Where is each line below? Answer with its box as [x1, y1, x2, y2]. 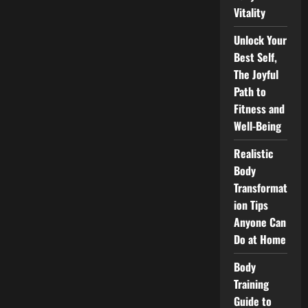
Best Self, [233, 49, 277, 65]
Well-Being [233, 118, 281, 134]
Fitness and [233, 100, 285, 117]
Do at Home [233, 231, 286, 247]
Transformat [233, 179, 287, 196]
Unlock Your [233, 32, 287, 48]
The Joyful [233, 66, 278, 82]
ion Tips [233, 197, 268, 213]
